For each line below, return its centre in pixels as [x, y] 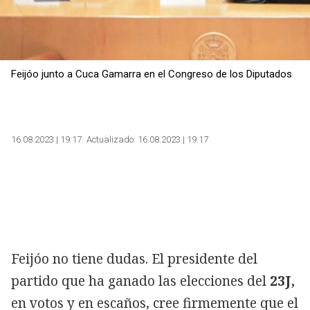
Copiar [58, 17]
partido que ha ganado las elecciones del [140, 281]
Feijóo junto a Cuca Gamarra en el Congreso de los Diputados [152, 74]
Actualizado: [111, 139]
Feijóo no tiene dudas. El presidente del [134, 258]
